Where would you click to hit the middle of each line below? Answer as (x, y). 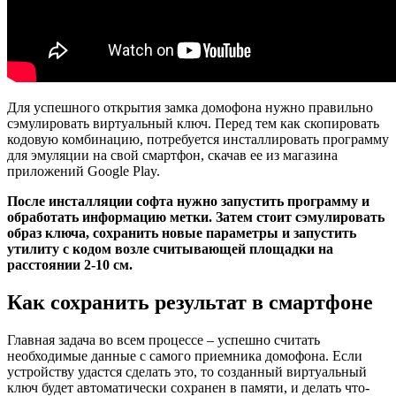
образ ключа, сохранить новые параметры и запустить (182, 232)
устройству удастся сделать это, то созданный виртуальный (187, 371)
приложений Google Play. (84, 171)
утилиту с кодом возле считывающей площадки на (170, 248)
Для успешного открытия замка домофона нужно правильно (190, 107)
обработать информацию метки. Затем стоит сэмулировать (196, 217)
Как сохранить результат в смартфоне (190, 302)
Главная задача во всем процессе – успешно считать (164, 339)
